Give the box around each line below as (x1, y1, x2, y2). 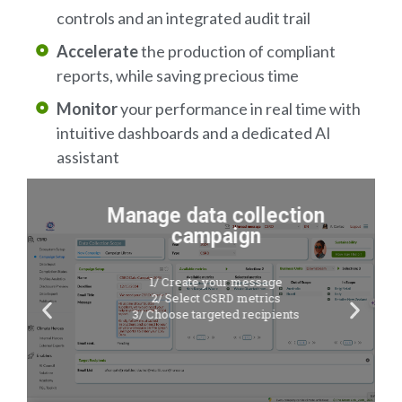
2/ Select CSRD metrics (136, 289, 266, 306)
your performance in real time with (117, 98, 361, 118)
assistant (56, 146, 119, 167)
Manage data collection (92, 203, 310, 228)
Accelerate (56, 40, 138, 61)
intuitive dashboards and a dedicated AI (56, 122, 331, 143)
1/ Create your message (135, 273, 267, 290)
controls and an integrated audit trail (56, 7, 310, 28)
